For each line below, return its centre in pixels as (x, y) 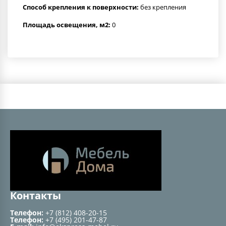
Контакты (36, 196)
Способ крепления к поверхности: (81, 7)
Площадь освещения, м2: (67, 24)
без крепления (162, 7)
